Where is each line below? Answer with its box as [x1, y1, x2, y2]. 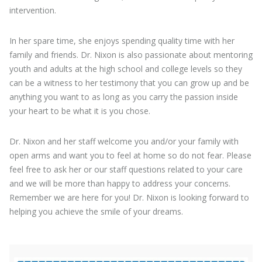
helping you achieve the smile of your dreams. [9, 206, 183, 218]
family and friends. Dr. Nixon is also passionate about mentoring [9, 49, 253, 61]
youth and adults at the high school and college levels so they [9, 63, 242, 75]
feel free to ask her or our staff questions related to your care [9, 164, 243, 175]
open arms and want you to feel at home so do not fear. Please [9, 150, 251, 161]
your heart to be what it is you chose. [9, 105, 150, 117]
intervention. [9, 5, 56, 16]
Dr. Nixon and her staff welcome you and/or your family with [9, 136, 239, 147]
